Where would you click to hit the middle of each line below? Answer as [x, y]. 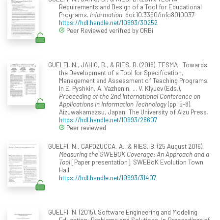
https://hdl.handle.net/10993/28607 [108, 120]
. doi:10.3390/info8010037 [158, 15]
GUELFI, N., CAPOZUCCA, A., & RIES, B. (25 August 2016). [126, 146]
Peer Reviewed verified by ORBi [109, 30]
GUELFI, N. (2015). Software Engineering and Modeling [123, 212]
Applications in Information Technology [113, 104]
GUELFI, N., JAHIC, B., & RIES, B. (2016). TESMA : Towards [127, 65]
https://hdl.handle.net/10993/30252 [108, 23]
